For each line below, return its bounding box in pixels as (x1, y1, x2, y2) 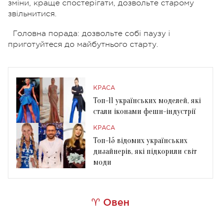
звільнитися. (8, 9, 57, 18)
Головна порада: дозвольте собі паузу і (13, 29, 170, 38)
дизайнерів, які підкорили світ (93, 147, 197, 156)
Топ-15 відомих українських (93, 136, 187, 145)
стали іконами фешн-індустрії (93, 107, 196, 116)
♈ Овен (91, 196, 130, 208)
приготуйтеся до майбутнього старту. (8, 39, 158, 49)
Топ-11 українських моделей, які (93, 96, 201, 105)
